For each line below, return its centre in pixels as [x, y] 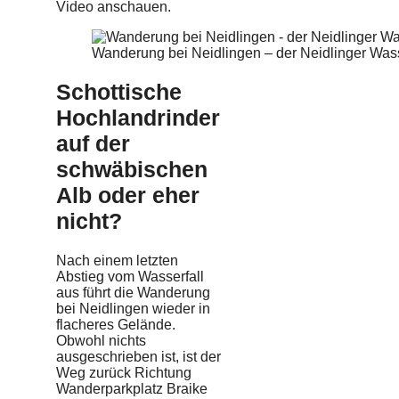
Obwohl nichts [101, 341]
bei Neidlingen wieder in [133, 309]
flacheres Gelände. [116, 325]
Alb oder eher [128, 195]
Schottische [119, 92]
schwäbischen [132, 170]
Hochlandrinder [138, 118]
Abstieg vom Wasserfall [130, 277]
